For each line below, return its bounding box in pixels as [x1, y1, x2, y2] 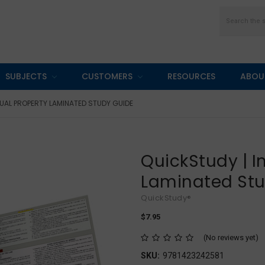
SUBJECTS [5, 70, 49, 82]
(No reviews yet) [203, 232, 258, 242]
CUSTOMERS [81, 70, 135, 82]
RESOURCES [167, 70, 215, 82]
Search [219, 7, 243, 16]
